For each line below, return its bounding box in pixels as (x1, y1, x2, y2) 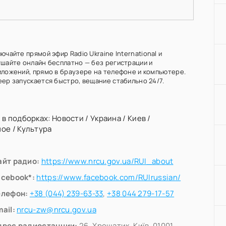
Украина (90, 113, 122, 124)
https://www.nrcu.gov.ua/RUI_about (41, 156, 174, 166)
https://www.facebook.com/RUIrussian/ (36, 172, 181, 183)
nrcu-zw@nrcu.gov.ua (17, 204, 96, 215)
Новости (51, 113, 84, 124)
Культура (17, 124, 52, 134)
